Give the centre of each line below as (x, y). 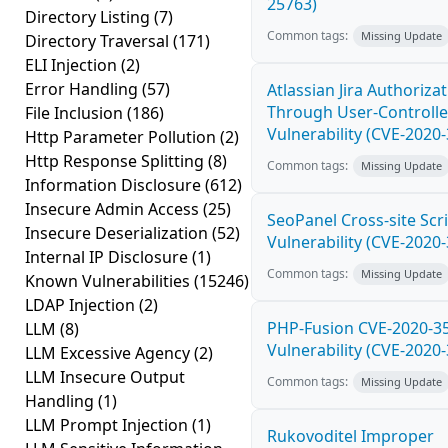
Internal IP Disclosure (108, 257)
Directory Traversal (99, 41)
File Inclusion (76, 113)
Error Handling (83, 89)
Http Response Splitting (116, 161)
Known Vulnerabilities (109, 281)
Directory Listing (89, 17)
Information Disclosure (115, 185)
